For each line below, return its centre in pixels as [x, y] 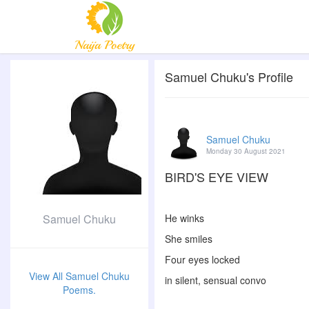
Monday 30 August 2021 [246, 151]
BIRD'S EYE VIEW [217, 177]
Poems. [79, 290]
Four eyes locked [204, 259]
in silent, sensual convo [216, 280]
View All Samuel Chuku [79, 276]
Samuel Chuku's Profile [229, 77]
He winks [185, 218]
